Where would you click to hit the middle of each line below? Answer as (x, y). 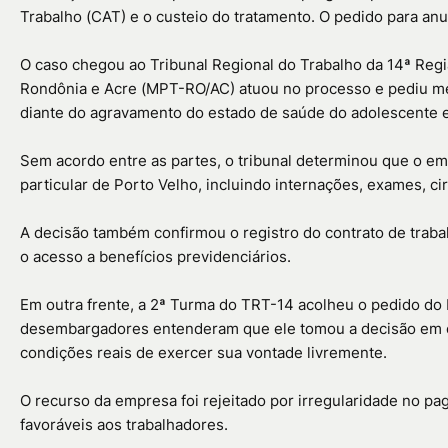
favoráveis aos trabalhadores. (124, 424)
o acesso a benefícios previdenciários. (155, 256)
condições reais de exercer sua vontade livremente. (203, 352)
